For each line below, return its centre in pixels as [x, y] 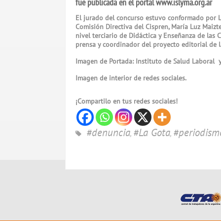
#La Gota [152, 132]
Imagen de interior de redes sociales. [132, 78]
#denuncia [108, 132]
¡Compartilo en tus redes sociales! [127, 101]
